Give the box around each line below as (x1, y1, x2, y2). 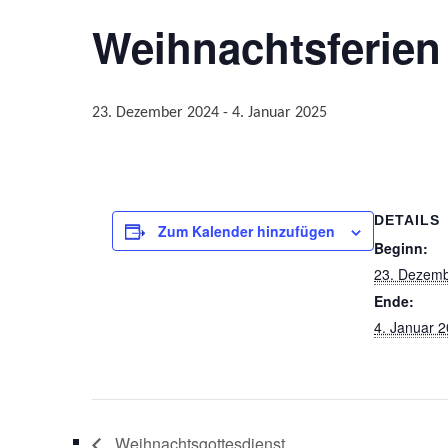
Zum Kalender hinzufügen (158, 221, 335, 241)
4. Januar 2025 (232, 105, 327, 121)
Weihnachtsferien (92, 17, 441, 77)
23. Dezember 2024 (92, 105, 219, 121)
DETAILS (374, 212, 440, 228)
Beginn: (374, 238, 428, 258)
